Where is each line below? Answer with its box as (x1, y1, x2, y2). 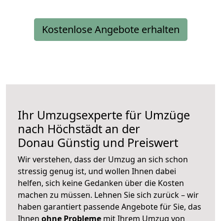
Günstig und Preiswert (54, 135, 178, 151)
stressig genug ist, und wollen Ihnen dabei (18, 166, 176, 177)
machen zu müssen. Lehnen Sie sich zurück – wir (18, 189, 199, 201)
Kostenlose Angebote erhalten (41, 23, 180, 37)
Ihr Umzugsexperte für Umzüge (18, 107, 190, 123)
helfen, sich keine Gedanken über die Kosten (18, 178, 184, 189)
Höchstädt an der (47, 121, 140, 137)
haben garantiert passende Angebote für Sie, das (18, 201, 201, 213)
